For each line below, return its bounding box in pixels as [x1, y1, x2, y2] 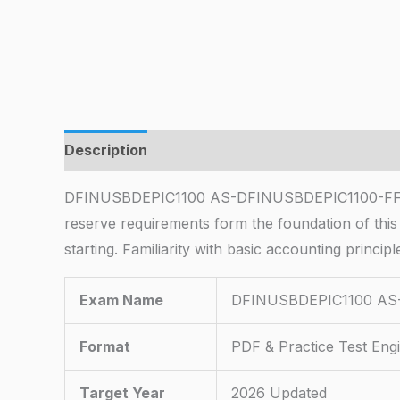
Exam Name [79, 291, 163, 310]
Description [64, 141, 147, 160]
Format [79, 337, 130, 356]
